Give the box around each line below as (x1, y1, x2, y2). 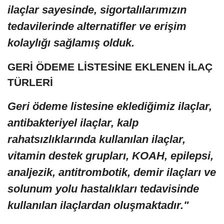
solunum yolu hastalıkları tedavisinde (7, 182, 199, 195)
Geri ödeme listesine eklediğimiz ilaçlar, (7, 100, 212, 113)
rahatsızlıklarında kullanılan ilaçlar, (7, 133, 185, 146)
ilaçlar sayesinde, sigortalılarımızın (7, 3, 186, 16)
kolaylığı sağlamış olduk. (7, 36, 134, 49)
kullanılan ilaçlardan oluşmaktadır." (7, 199, 188, 212)
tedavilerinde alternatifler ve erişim (7, 20, 186, 33)
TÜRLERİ (7, 76, 53, 88)
